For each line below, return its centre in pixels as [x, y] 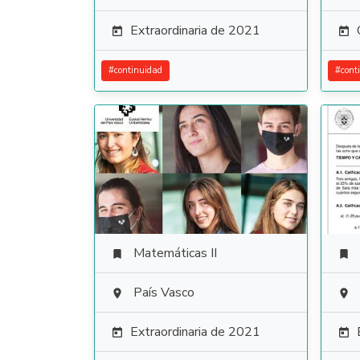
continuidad [138, 70]
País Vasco [164, 292]
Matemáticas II [175, 253]
